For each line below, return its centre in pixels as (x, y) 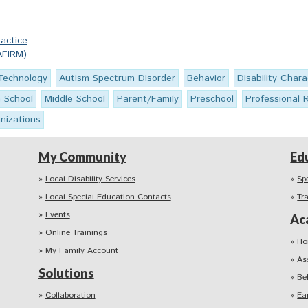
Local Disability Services (90, 179)
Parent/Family (148, 99)
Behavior (206, 79)
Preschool (212, 99)
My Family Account (81, 251)
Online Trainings (76, 233)
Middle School (75, 99)
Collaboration (70, 296)
